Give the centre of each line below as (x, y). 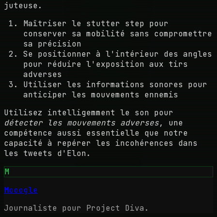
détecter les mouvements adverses (81, 123)
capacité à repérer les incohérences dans (101, 143)
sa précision (52, 44)
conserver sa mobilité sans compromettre (118, 34)
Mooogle (21, 190)
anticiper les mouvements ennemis (101, 95)
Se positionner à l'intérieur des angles (118, 54)
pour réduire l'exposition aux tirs (106, 64)
